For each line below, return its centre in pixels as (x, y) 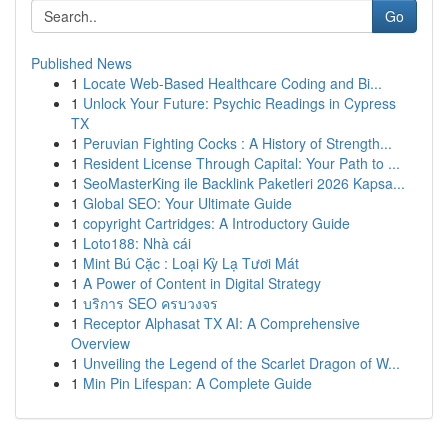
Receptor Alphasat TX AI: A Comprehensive (221, 323)
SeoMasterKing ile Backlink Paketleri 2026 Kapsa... (244, 183)
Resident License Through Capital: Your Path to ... (241, 163)
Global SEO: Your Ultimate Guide (187, 203)
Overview (100, 343)
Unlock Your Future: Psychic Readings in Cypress (239, 103)
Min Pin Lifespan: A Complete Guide (197, 383)
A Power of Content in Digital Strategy (202, 283)
